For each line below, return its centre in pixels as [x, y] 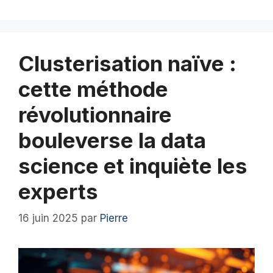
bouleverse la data [112, 140]
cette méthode [93, 89]
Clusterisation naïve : [127, 63]
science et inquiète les [133, 165]
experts [58, 191]
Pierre [114, 218]
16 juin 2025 [48, 218]
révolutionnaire [95, 114]
